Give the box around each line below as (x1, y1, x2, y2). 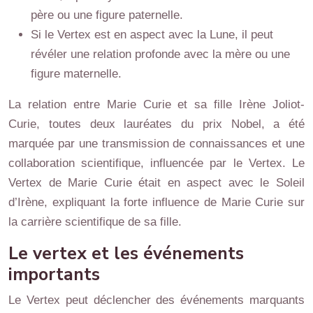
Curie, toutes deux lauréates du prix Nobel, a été (8, 117, 305, 131)
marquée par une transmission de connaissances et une (8, 136, 305, 150)
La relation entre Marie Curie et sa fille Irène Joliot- (8, 97, 305, 111)
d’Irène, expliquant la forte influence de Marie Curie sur (8, 195, 305, 209)
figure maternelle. (31, 66, 122, 80)
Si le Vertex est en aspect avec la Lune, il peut (31, 27, 273, 41)
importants (8, 262, 100, 286)
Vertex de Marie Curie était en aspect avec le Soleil (8, 175, 305, 189)
